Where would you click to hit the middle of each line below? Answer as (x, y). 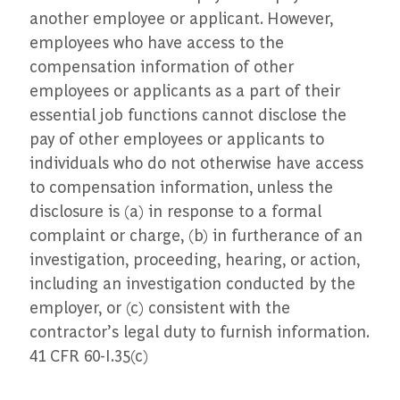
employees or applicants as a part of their (184, 90)
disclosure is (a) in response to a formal (175, 211)
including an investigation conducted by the (192, 283)
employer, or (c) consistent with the (159, 307)
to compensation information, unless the (181, 187)
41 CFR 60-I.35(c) (88, 355)
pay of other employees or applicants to (176, 138)
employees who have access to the (156, 42)
